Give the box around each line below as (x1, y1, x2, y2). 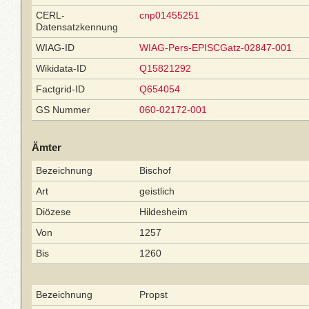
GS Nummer (36, 104, 90, 115)
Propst (139, 289, 168, 300)
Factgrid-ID (36, 83, 85, 94)
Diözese (36, 206, 71, 217)
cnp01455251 (139, 10, 199, 21)
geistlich (139, 186, 175, 197)
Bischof (139, 165, 171, 176)
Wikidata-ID (36, 63, 86, 74)
